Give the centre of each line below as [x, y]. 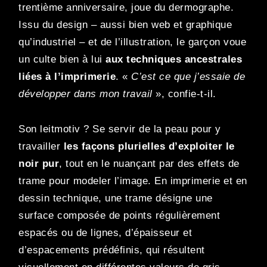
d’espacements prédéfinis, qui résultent [112, 250]
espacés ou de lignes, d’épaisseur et [105, 233]
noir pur [39, 164]
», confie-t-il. [184, 94]
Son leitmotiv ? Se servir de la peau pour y [120, 129]
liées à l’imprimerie [67, 77]
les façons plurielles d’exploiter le [149, 147]
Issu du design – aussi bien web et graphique [125, 25]
